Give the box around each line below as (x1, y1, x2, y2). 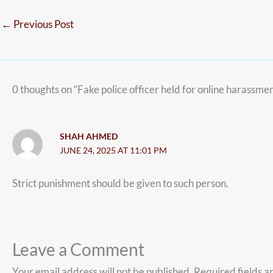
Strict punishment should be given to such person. (12, 177, 229, 190)
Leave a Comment (12, 238, 144, 260)
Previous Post (12, 18, 74, 31)
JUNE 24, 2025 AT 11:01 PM (59, 144, 167, 155)
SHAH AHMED (59, 130, 118, 141)
